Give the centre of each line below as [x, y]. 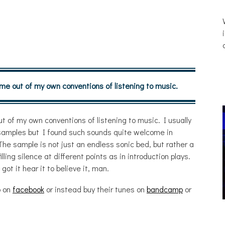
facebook [28, 189]
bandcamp [165, 189]
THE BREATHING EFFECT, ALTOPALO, [152, 209]
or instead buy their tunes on [95, 189]
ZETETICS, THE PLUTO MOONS [152, 218]
